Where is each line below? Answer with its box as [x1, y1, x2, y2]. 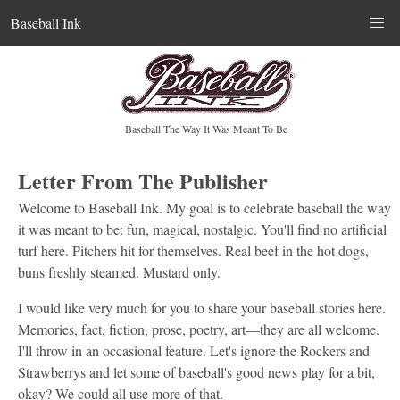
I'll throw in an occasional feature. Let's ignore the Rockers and [18, 341, 370, 360]
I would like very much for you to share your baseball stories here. [18, 298, 386, 317]
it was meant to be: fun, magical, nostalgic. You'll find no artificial [18, 220, 387, 238]
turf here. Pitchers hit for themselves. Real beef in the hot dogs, [18, 241, 369, 260]
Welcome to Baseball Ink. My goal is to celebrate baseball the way [18, 198, 391, 217]
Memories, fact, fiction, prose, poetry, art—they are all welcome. [18, 320, 379, 338]
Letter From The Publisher [18, 165, 268, 196]
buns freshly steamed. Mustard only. [18, 262, 221, 281]
